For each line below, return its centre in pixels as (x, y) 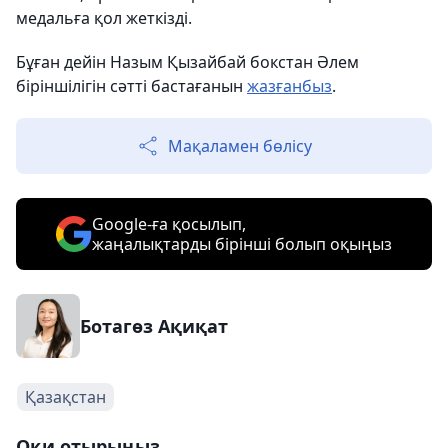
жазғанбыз (289, 86)
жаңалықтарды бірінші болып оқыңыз (242, 244)
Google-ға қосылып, (169, 224)
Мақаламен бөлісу (240, 146)
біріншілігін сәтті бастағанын (131, 86)
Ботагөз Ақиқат (154, 326)
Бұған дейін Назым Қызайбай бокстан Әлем (187, 62)
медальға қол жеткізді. (104, 18)
